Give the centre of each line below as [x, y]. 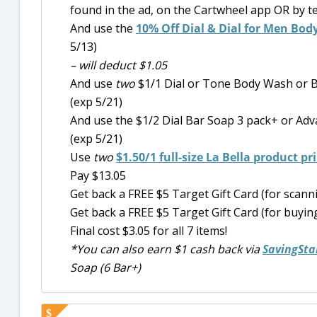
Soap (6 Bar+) [105, 268]
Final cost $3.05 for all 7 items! [149, 231]
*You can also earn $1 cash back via [166, 249]
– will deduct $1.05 [119, 65]
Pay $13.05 [98, 176]
